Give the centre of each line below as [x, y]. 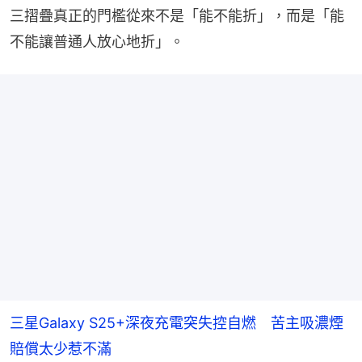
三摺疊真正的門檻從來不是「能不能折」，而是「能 [177, 15]
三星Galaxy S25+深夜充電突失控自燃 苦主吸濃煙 [177, 322]
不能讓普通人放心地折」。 [97, 41]
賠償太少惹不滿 [61, 348]
